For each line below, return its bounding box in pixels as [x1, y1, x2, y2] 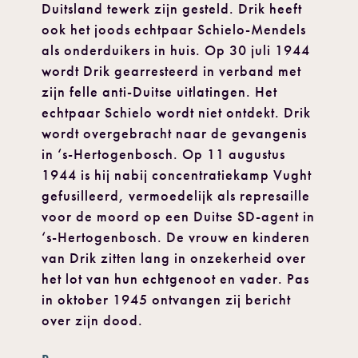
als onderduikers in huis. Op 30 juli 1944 [42, 42, 311, 60]
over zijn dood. [42, 312, 144, 330]
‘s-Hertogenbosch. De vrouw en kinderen [42, 229, 311, 247]
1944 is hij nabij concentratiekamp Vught [42, 166, 312, 185]
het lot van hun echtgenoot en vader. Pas [42, 270, 310, 288]
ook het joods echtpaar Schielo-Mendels [42, 21, 307, 39]
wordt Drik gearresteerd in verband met [42, 62, 302, 81]
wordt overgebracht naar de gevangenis [42, 125, 308, 143]
